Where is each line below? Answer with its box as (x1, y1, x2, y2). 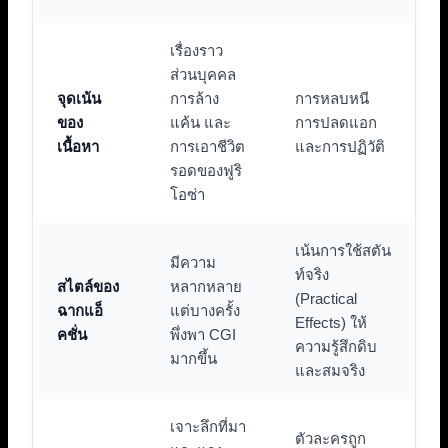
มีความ (170, 253, 216, 271)
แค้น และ (170, 113, 231, 131)
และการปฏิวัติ (295, 137, 385, 155)
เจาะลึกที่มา (170, 417, 246, 435)
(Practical (295, 289, 357, 307)
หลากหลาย (170, 277, 242, 295)
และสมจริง (295, 361, 365, 379)
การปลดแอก (295, 113, 377, 131)
